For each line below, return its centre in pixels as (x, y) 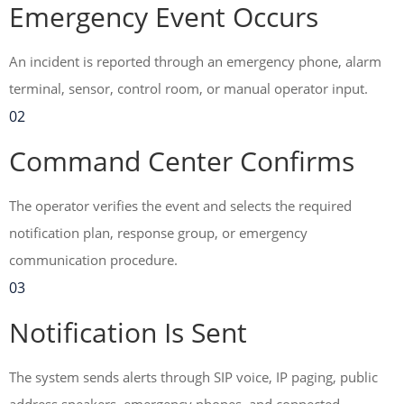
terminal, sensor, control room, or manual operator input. (188, 88)
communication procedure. (93, 260)
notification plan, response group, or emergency (158, 233)
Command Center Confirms (182, 161)
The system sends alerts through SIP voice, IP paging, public (193, 377)
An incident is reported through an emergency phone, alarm (195, 61)
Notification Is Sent (128, 332)
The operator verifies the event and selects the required (180, 206)
